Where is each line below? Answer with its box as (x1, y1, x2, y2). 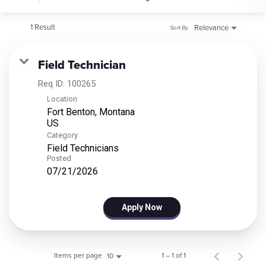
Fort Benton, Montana (47, 106, 135, 118)
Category (47, 130, 78, 140)
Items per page (54, 252, 102, 259)
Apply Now (121, 202, 162, 212)
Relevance (194, 24, 229, 32)
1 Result (30, 23, 55, 31)
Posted (47, 153, 71, 163)
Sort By (169, 24, 188, 31)
